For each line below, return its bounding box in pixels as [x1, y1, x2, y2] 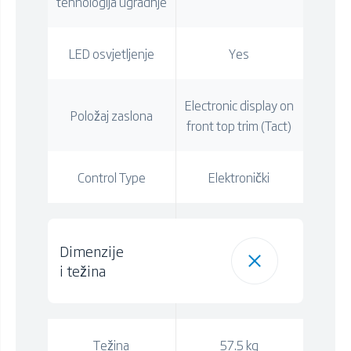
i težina [59, 259, 106, 280]
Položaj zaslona [70, 105, 153, 125]
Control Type [77, 167, 146, 186]
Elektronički [208, 167, 270, 186]
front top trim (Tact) [186, 115, 292, 135]
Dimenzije [59, 240, 124, 261]
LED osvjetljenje [68, 43, 154, 63]
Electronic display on [184, 95, 294, 114]
